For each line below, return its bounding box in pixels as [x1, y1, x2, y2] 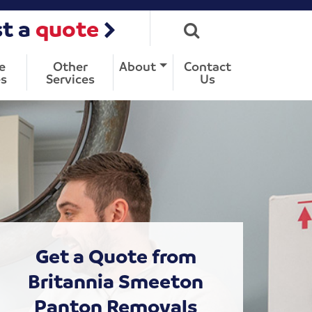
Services [45, 70, 95, 86]
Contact [183, 58, 231, 74]
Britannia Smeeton [28, 268, 203, 293]
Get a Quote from [35, 243, 196, 268]
